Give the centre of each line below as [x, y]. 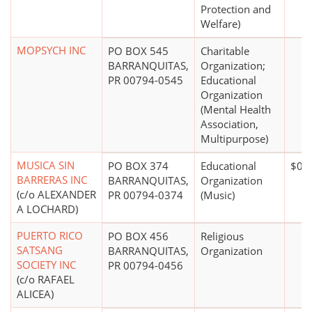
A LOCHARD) [47, 209]
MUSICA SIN [46, 165]
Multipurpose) [234, 139]
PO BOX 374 [138, 166]
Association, [229, 124]
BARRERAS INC [52, 180]
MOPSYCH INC [51, 50]
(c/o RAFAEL [46, 280]
